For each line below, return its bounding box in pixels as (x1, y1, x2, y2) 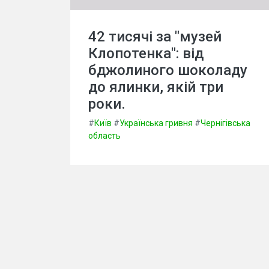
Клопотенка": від (88, 45, 204, 62)
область (88, 131, 121, 141)
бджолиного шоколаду (88, 62, 247, 79)
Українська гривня (119, 118, 193, 128)
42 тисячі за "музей (88, 28, 222, 45)
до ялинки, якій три (88, 79, 223, 95)
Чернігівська (201, 118, 250, 128)
